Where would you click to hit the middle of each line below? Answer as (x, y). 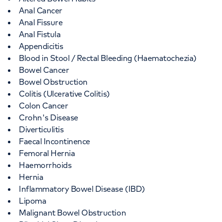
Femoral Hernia (47, 153)
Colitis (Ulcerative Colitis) (64, 94)
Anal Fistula (40, 34)
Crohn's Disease (49, 117)
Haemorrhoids (45, 165)
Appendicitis (41, 46)
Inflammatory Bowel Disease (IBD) (82, 189)
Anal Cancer (41, 10)
